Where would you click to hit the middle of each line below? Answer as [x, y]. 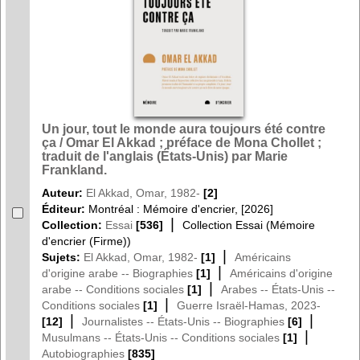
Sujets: [63, 257]
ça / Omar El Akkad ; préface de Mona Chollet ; [182, 142]
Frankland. [74, 170]
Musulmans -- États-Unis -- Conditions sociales [161, 337]
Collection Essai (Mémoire [249, 225]
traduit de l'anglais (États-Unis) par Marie [165, 156]
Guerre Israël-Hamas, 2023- [249, 305]
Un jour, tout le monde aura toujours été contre [184, 129]
